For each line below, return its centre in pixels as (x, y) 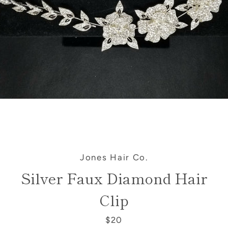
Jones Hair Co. (114, 157)
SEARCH (188, 53)
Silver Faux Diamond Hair (114, 178)
